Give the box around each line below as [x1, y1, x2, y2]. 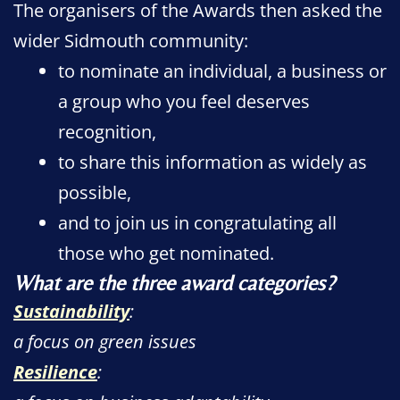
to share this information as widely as [58, 149, 367, 174]
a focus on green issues [13, 329, 196, 354]
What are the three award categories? [13, 270, 335, 295]
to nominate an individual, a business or [58, 58, 387, 83]
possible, [58, 179, 131, 204]
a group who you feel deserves [58, 88, 310, 113]
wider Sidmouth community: [13, 28, 248, 53]
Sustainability [13, 298, 129, 323]
